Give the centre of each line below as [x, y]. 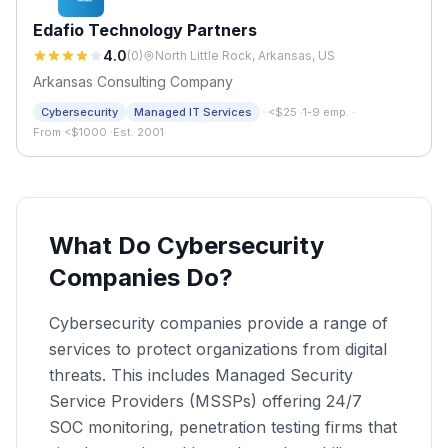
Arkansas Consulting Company [133, 81]
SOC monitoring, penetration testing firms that [223, 427]
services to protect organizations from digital [218, 349]
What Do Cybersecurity [186, 245]
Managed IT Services [193, 112]
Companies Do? [141, 277]
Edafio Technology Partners [145, 30]
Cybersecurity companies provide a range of [218, 323]
